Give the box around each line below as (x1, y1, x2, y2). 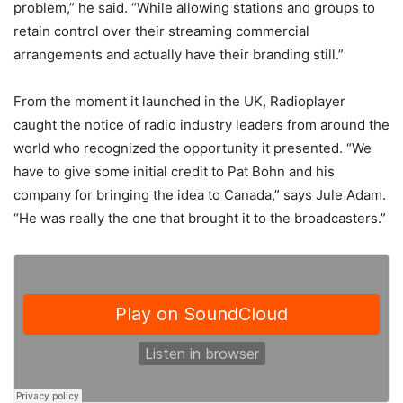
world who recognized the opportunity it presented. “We (13, 139, 372, 157)
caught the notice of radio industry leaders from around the (13, 116, 390, 134)
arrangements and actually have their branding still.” (13, 46, 344, 64)
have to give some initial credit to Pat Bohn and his (13, 163, 335, 181)
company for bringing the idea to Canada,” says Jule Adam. (13, 186, 386, 204)
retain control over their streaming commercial (13, 22, 309, 40)
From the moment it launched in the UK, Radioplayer (13, 93, 345, 111)
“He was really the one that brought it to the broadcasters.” (13, 210, 386, 228)
